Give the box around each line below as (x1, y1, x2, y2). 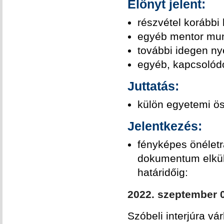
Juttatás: (127, 79, 179, 93)
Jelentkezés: (127, 119, 202, 133)
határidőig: (137, 166, 188, 178)
